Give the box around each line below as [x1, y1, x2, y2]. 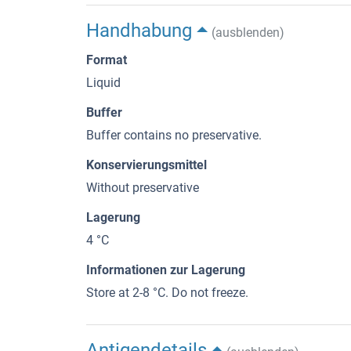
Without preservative [86, 179, 199, 195]
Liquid [86, 74, 121, 90]
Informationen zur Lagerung [86, 262, 245, 277]
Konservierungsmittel [86, 157, 207, 172]
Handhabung [86, 19, 192, 42]
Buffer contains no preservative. [86, 127, 262, 143]
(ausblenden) [211, 24, 284, 40]
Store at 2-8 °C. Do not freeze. [86, 284, 248, 300]
